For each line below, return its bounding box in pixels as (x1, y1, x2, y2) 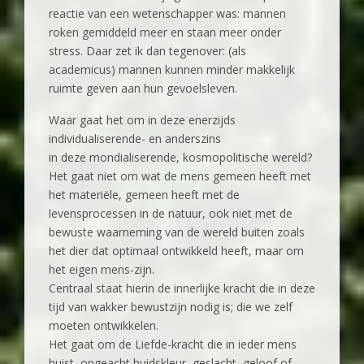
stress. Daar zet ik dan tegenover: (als (49, 43, 246, 59)
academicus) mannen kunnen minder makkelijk (49, 62, 295, 78)
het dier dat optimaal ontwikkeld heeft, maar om (49, 243, 304, 259)
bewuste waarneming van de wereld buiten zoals (49, 224, 305, 240)
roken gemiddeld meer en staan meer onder (49, 24, 281, 41)
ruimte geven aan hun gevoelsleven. (49, 80, 237, 97)
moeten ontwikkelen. (49, 318, 158, 334)
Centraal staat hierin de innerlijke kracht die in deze (49, 280, 315, 297)
